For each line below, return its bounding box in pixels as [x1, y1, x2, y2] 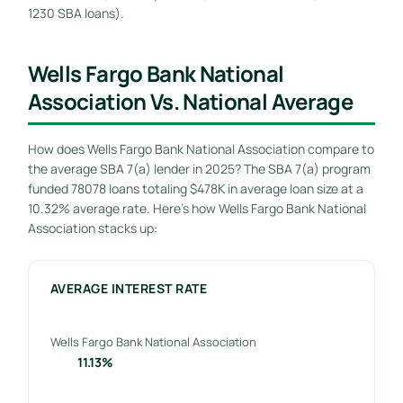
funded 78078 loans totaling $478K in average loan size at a [27, 179, 363, 197]
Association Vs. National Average [27, 85, 353, 116]
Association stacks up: [27, 219, 157, 237]
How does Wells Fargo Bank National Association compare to [27, 139, 374, 157]
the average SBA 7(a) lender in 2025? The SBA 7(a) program [27, 159, 371, 177]
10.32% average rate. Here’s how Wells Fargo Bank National [27, 199, 366, 217]
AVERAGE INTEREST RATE [49, 279, 208, 297]
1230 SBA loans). [27, 4, 124, 22]
